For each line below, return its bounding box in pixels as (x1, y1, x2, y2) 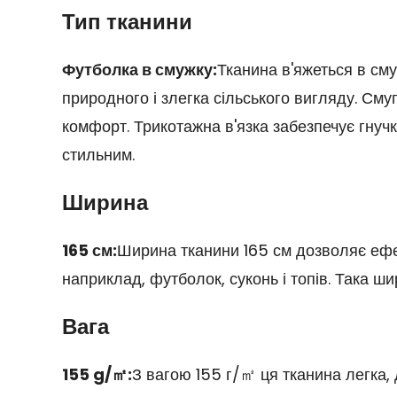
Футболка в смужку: (61, 58, 217, 81)
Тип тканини (61, 6, 192, 36)
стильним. (61, 143, 135, 166)
